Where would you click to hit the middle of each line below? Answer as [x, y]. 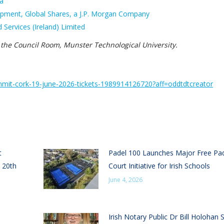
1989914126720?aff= [134, 84]
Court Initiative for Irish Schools [159, 166]
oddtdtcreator [190, 84]
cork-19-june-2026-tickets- [58, 84]
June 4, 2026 [125, 180]
